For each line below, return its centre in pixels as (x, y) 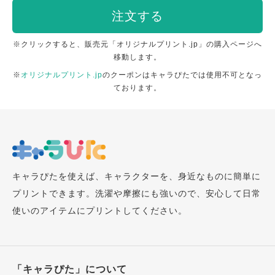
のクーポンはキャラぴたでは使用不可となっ (182, 75)
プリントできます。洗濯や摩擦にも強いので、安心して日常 (137, 193)
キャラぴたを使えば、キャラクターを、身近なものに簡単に (137, 176)
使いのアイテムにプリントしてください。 (100, 210)
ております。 (137, 87)
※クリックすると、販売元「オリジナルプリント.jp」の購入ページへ (137, 44)
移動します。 (137, 57)
